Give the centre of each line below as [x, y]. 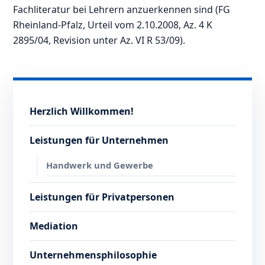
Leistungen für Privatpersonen [102, 197]
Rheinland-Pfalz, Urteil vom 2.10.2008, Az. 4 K [113, 25]
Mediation [54, 226]
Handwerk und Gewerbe [100, 165]
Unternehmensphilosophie [93, 255]
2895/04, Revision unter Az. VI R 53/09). [99, 41]
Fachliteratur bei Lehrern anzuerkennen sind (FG [122, 10]
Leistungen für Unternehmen [99, 140]
